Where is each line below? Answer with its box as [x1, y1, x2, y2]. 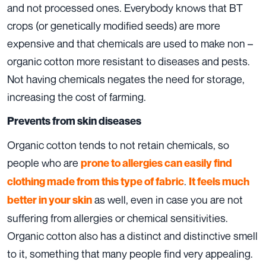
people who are [7, 156, 81, 170]
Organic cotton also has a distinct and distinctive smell [7, 229, 258, 243]
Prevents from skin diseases [7, 115, 141, 128]
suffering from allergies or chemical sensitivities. [7, 211, 228, 225]
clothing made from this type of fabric [7, 175, 184, 188]
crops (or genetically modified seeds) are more [7, 19, 220, 33]
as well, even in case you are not [92, 193, 243, 207]
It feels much [189, 175, 249, 188]
